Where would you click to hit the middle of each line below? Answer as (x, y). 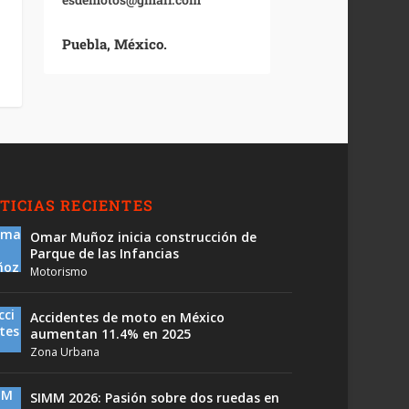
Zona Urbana (65, 352)
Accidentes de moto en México (128, 318)
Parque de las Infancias (105, 254)
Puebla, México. (115, 44)
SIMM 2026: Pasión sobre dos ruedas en (155, 398)
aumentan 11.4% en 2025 (111, 334)
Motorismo (59, 272)
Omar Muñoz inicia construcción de (144, 237)
